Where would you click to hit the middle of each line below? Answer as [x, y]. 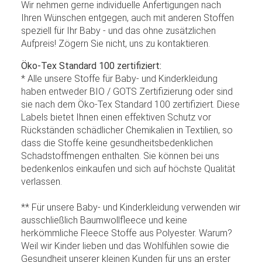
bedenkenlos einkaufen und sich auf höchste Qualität [128, 168]
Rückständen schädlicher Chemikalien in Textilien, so [127, 130]
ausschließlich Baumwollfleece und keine [104, 220]
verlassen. [42, 181]
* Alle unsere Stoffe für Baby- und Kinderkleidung [119, 78]
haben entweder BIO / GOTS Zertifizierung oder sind [127, 91]
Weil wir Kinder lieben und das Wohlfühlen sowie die [125, 246]
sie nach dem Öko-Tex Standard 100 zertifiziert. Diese [130, 104]
